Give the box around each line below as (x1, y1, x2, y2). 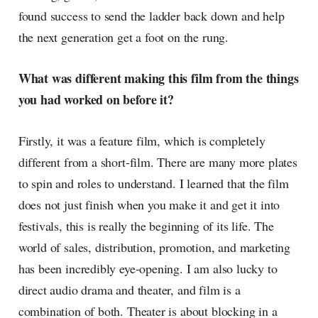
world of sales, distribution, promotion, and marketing (18, 238, 290, 256)
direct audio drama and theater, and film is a (18, 281, 241, 299)
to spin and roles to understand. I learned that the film (18, 175, 289, 192)
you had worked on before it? (18, 90, 174, 109)
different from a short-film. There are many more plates (18, 153, 297, 171)
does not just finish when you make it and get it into (18, 196, 280, 214)
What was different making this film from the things (18, 69, 299, 88)
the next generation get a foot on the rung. (18, 28, 229, 46)
